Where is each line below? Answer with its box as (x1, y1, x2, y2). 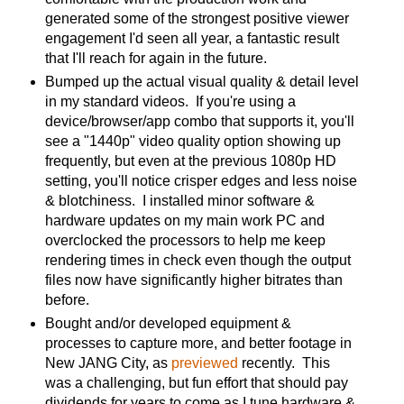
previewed (170, 354, 238, 371)
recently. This (237, 354, 330, 371)
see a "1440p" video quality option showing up (44, 133, 341, 149)
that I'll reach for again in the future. (44, 50, 267, 66)
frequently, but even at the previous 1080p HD (44, 152, 336, 169)
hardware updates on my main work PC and (44, 212, 325, 228)
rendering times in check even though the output (44, 252, 351, 268)
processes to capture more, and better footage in (44, 335, 352, 351)
